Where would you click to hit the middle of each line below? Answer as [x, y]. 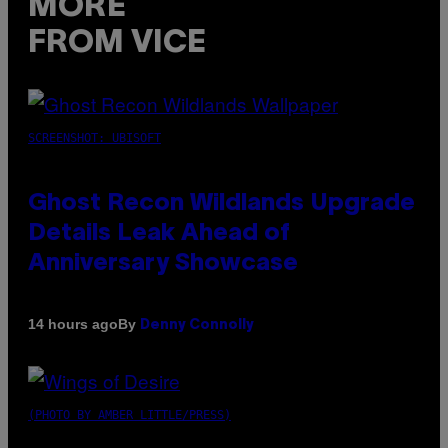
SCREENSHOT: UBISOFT [94, 137]
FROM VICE [117, 44]
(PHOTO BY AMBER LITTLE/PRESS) [129, 414]
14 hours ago [73, 324]
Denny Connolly [197, 325]
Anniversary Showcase [163, 263]
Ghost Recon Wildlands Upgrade [221, 203]
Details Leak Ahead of [159, 233]
